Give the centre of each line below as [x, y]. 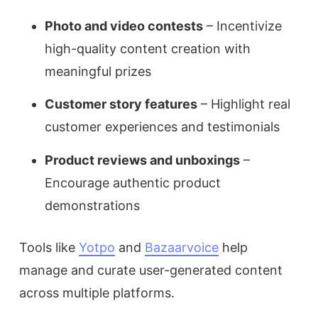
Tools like [49, 247]
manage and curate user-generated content [151, 270]
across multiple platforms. [97, 292]
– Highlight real [244, 104]
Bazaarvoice [182, 247]
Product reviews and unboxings [142, 160]
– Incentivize [242, 26]
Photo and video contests [124, 26]
